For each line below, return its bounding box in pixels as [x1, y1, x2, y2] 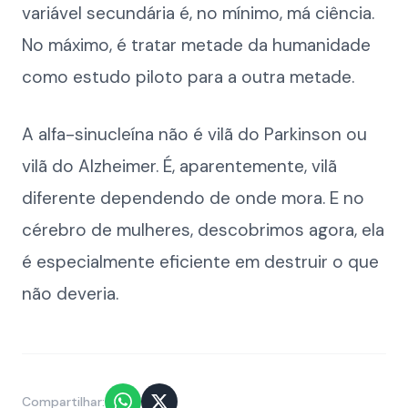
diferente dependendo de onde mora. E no [22, 187, 364, 209]
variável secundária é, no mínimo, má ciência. [22, 2, 374, 25]
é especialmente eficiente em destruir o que [22, 250, 379, 273]
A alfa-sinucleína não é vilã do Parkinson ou [22, 123, 367, 146]
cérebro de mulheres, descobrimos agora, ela [22, 219, 384, 241]
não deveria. [22, 282, 118, 305]
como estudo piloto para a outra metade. [22, 66, 354, 88]
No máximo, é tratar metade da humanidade [22, 34, 371, 56]
